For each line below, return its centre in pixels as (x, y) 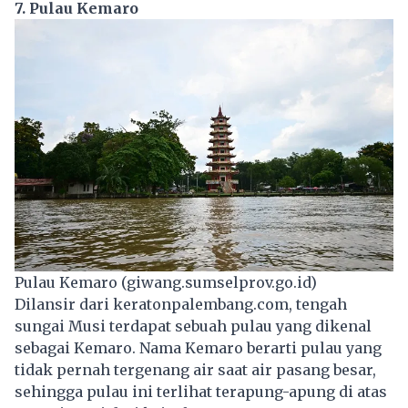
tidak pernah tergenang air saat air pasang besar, (195, 369)
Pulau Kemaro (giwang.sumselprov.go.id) (166, 282)
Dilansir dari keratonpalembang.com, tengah (181, 304)
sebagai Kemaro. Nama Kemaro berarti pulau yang (198, 347)
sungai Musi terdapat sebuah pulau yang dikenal (193, 326)
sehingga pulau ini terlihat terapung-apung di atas (201, 391)
